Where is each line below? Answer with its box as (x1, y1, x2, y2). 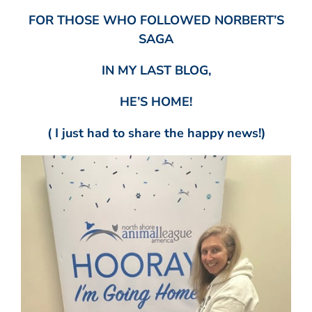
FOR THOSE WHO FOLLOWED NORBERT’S (28, 11, 284, 29)
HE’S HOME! (120, 93, 192, 110)
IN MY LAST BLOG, (101, 61, 211, 79)
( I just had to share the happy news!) (47, 124, 265, 141)
